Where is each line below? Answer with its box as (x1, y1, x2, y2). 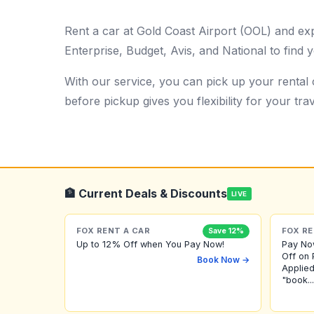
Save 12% (208, 226, 244, 235)
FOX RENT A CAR (76, 226, 151, 236)
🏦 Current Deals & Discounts (64, 186, 227, 201)
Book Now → (197, 254, 250, 265)
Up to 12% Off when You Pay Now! (76, 238, 224, 250)
